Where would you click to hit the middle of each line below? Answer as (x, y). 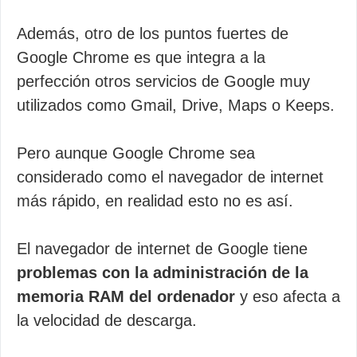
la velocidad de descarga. (107, 320)
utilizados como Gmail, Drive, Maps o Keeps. (176, 105)
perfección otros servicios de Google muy (163, 81)
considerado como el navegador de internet (170, 177)
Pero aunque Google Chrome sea (136, 153)
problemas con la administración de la (163, 273)
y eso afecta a (288, 296)
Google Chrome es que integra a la (141, 57)
